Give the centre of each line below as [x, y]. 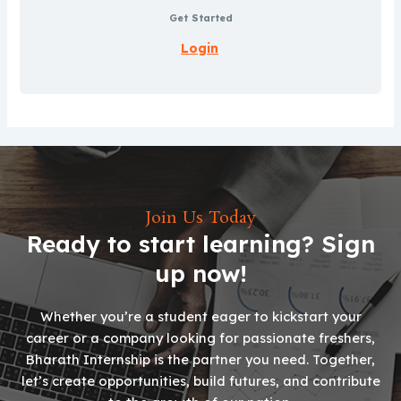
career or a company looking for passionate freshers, [200, 338]
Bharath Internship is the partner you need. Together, [200, 360]
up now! [200, 274]
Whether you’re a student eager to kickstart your [200, 317]
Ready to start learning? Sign [200, 244]
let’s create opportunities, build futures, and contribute [200, 381]
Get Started [200, 17]
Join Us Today [200, 219]
